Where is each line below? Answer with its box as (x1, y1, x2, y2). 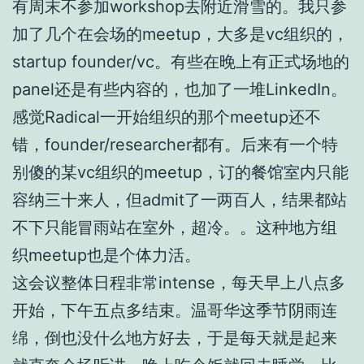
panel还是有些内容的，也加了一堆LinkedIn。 (12, 80, 347, 100)
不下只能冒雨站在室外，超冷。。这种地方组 (12, 218, 337, 238)
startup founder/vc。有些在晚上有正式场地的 (12, 52, 349, 72)
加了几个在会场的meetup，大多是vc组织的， (12, 24, 349, 45)
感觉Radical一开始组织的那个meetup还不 (12, 107, 321, 128)
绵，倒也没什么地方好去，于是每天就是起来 (12, 328, 337, 349)
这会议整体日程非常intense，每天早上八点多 (12, 273, 345, 293)
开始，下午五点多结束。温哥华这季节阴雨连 (12, 301, 337, 321)
